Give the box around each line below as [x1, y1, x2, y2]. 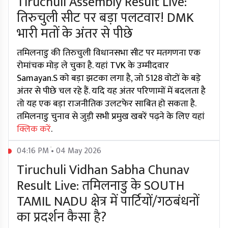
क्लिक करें [17, 122, 51, 137]
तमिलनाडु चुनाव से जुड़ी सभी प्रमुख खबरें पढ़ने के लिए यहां [17, 109, 205, 125]
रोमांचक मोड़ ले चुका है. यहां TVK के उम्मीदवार [17, 58, 169, 74]
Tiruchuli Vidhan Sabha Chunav [17, 159, 189, 182]
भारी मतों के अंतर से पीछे [17, 23, 133, 45]
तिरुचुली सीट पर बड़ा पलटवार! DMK [17, 7, 194, 30]
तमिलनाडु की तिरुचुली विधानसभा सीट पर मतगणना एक [17, 45, 201, 61]
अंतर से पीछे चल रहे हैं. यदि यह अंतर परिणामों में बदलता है [17, 83, 206, 99]
